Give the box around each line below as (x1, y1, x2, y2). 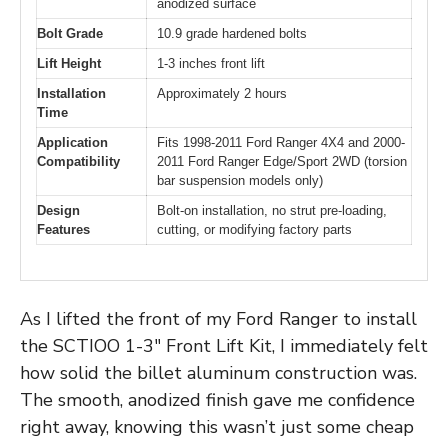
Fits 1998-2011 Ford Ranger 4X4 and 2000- (157, 135, 405, 151)
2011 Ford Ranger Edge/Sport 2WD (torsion (157, 154, 407, 170)
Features (37, 222, 90, 238)
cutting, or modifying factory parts (157, 222, 352, 238)
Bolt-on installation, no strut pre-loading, (157, 203, 387, 219)
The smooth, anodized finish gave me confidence (20, 387, 415, 412)
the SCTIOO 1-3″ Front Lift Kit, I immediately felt (20, 333, 428, 358)
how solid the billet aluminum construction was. (20, 360, 417, 385)
